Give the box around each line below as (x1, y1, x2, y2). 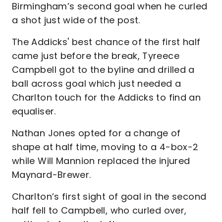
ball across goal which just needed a (12, 77, 181, 90)
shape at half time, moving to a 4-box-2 (12, 141, 199, 153)
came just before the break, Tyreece (12, 50, 179, 62)
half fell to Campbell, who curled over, (12, 204, 187, 217)
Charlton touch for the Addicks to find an (12, 91, 201, 104)
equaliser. (12, 105, 59, 117)
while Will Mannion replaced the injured (12, 155, 190, 167)
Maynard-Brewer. (12, 168, 91, 181)
